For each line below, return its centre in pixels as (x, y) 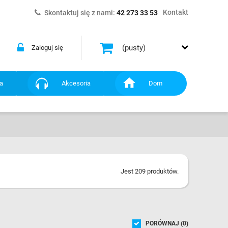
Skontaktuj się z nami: (80, 13)
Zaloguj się (47, 48)
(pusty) (134, 48)
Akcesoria (76, 83)
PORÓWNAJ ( (164, 223)
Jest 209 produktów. (149, 171)
